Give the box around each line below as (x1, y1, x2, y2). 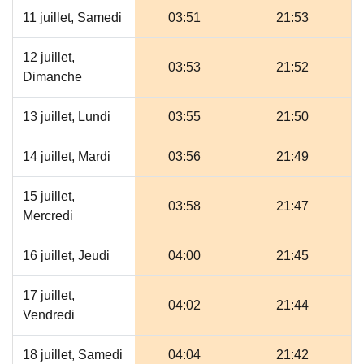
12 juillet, (23, 50, 75, 64)
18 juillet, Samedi (23, 348, 123, 362)
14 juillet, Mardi (23, 149, 110, 163)
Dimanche (23, 70, 82, 84)
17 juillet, (23, 288, 75, 302)
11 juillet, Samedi (23, 11, 122, 24)
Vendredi (23, 308, 75, 322)
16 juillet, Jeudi (23, 249, 110, 262)
